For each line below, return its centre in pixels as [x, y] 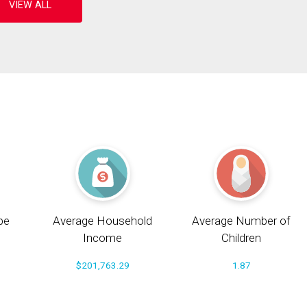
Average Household [103, 221]
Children [242, 238]
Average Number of [242, 221]
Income [103, 238]
